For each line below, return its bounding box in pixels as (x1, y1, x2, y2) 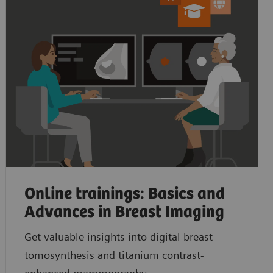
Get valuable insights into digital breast (24, 230, 213, 243)
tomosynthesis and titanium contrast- (24, 248, 204, 261)
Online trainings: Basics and (24, 184, 225, 204)
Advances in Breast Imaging (24, 202, 224, 222)
